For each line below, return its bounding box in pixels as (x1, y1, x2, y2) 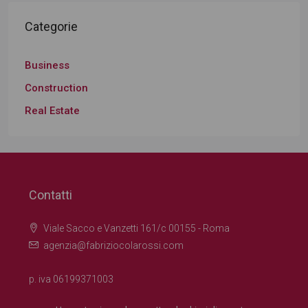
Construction (25, 82, 88, 94)
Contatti (29, 188, 72, 202)
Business (25, 59, 69, 71)
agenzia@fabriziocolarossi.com (43, 240, 184, 251)
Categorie (25, 19, 78, 34)
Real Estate (25, 104, 80, 117)
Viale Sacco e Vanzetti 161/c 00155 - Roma (43, 223, 230, 234)
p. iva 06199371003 (29, 274, 113, 285)
